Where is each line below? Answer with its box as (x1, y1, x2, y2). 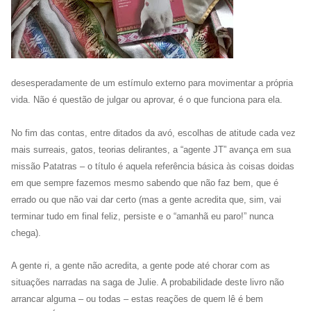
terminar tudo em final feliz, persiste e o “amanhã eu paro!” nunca (11, 211, 274, 222)
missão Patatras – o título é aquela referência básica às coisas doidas (11, 161, 294, 172)
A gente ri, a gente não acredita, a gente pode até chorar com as (11, 260, 270, 271)
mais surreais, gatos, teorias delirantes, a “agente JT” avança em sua (11, 144, 291, 155)
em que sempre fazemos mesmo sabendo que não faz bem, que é (11, 178, 278, 189)
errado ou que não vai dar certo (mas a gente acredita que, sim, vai (11, 194, 281, 205)
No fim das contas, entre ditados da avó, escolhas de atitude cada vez (11, 128, 296, 139)
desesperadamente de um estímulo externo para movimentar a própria (11, 78, 293, 89)
